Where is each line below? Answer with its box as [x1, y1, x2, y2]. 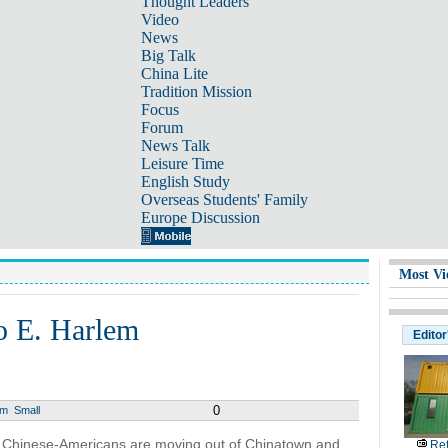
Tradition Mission [140, 83, 252, 100]
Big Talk [140, 47, 196, 64]
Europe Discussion [140, 209, 260, 226]
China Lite [140, 65, 208, 82]
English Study [140, 173, 230, 190]
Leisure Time [140, 155, 224, 172]
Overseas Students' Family [140, 191, 308, 208]
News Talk [140, 137, 210, 154]
